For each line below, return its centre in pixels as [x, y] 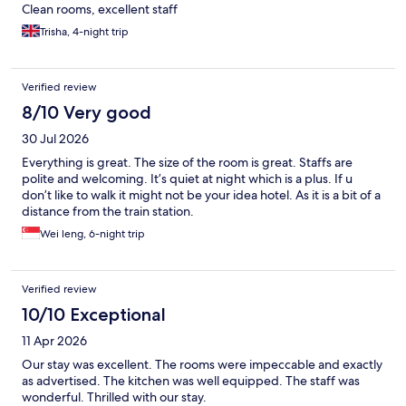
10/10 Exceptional [94, 315]
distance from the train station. [108, 212]
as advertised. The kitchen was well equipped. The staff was [191, 381]
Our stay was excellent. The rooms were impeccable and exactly [202, 365]
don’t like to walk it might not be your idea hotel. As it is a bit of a [201, 195]
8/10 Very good [87, 113]
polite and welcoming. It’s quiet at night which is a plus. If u [187, 179]
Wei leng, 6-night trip [92, 234]
